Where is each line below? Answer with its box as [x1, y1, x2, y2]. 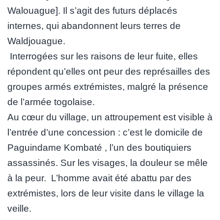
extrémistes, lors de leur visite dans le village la [7, 188, 204, 199]
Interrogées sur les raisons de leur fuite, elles [7, 51, 198, 62]
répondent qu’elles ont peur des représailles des [7, 66, 210, 77]
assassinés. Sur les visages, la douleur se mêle [7, 158, 208, 168]
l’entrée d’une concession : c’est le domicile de [7, 127, 203, 138]
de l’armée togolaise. [7, 97, 95, 108]
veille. [7, 203, 31, 214]
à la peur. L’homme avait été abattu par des [7, 173, 192, 184]
